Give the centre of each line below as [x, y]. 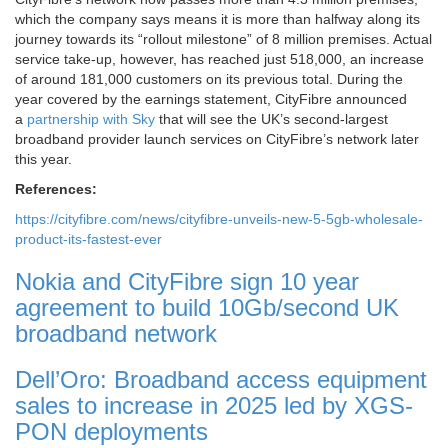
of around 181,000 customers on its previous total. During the [209, 79]
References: [56, 189]
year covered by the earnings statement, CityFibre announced [211, 99]
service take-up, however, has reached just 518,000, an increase [219, 59]
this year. [45, 159]
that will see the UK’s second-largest [271, 119]
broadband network [116, 334]
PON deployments [111, 432]
